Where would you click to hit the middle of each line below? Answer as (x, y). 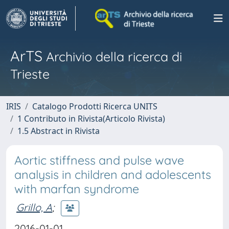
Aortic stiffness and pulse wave (99, 160)
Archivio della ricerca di (112, 56)
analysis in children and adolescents (113, 175)
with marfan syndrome (77, 189)
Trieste (30, 74)
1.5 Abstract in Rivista (59, 131)
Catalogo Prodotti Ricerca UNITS (95, 106)
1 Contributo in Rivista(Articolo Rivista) (91, 119)
